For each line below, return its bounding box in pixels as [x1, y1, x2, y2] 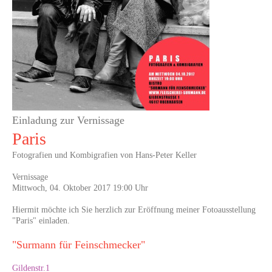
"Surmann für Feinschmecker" [12, 239, 145, 251]
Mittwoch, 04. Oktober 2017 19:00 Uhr [12, 183, 148, 193]
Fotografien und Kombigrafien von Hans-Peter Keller [12, 151, 197, 160]
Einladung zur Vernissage [12, 114, 124, 127]
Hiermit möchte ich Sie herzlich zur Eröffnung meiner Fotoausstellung [12, 205, 256, 215]
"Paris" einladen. [12, 216, 70, 226]
